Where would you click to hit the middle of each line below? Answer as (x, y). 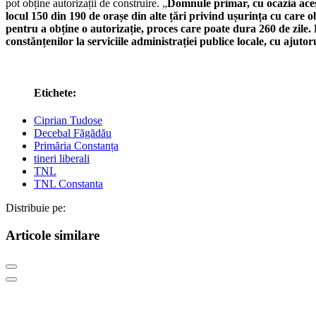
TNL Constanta (68, 184)
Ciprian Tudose (68, 121)
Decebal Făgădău (73, 133)
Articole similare (53, 236)
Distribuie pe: (36, 208)
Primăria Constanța (76, 146)
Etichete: (55, 93)
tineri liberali (62, 159)
